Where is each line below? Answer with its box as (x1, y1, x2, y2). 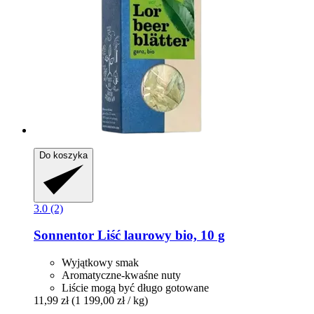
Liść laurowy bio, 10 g (94, 228, 225, 243)
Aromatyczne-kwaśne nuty (62, 269, 181, 282)
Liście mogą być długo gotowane (62, 282, 209, 294)
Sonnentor (34, 228, 94, 243)
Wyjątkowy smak (62, 257, 139, 269)
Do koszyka (39, 149, 88, 161)
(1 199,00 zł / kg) (71, 294, 148, 307)
